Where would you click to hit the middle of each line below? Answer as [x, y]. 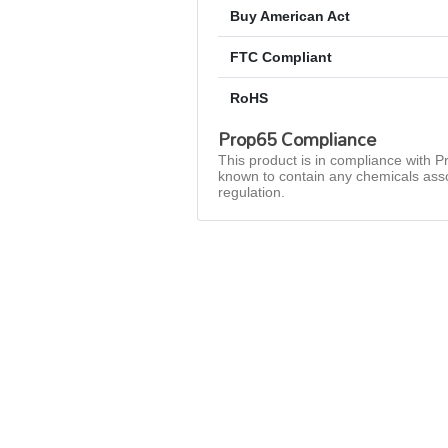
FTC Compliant [281, 57]
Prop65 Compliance [297, 140]
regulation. [251, 192]
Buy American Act [290, 16]
